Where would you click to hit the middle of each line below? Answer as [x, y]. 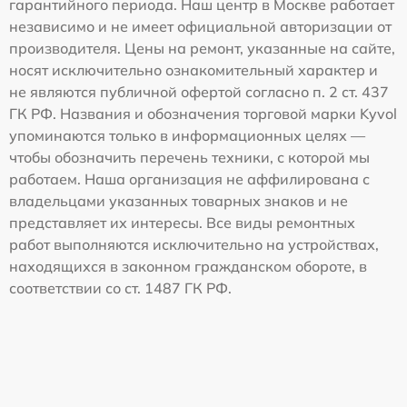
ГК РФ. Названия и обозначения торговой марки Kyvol [203, 113]
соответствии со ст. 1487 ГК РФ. [120, 288]
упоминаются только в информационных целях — [187, 135]
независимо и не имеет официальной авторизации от [200, 26]
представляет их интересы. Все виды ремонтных [182, 222]
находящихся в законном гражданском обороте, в [188, 266]
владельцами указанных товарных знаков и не [179, 200]
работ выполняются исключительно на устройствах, [194, 244]
